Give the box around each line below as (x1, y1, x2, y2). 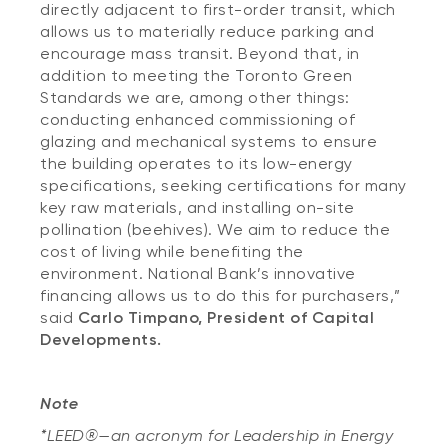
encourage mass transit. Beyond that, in (40, 44, 360, 63)
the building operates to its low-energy (40, 154, 353, 173)
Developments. (40, 330, 162, 349)
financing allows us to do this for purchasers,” (40, 286, 401, 305)
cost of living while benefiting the (40, 242, 304, 261)
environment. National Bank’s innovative (40, 264, 356, 283)
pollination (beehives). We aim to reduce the (40, 220, 390, 239)
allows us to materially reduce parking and (40, 22, 374, 41)
